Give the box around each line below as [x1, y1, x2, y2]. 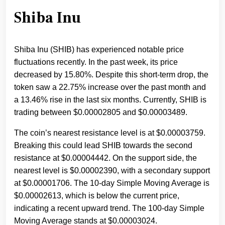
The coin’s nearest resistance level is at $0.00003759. [14, 129, 205, 138]
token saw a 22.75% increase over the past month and [14, 83, 206, 92]
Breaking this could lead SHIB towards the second [14, 141, 192, 150]
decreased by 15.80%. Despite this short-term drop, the [14, 70, 208, 79]
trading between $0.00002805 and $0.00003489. [14, 108, 187, 117]
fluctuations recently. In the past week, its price [14, 58, 178, 67]
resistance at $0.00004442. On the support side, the [14, 154, 197, 163]
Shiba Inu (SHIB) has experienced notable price [14, 45, 184, 54]
